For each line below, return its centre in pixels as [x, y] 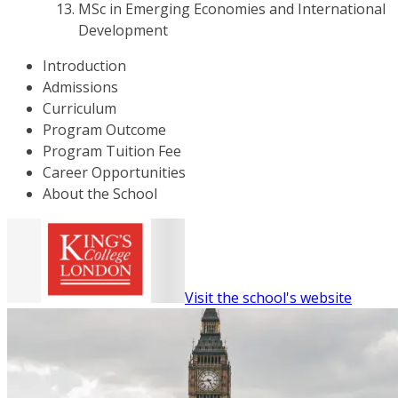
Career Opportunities [114, 172]
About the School [100, 194]
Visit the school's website [268, 298]
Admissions [80, 87]
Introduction [84, 66]
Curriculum [80, 108]
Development [123, 30]
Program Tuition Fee [112, 151]
